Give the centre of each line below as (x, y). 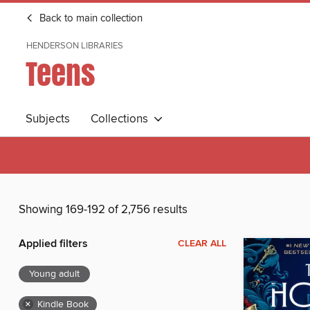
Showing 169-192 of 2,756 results (103, 210)
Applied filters (53, 244)
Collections (122, 119)
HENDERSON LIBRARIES (75, 46)
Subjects (48, 119)
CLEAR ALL (202, 244)
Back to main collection (90, 19)
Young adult (54, 274)
